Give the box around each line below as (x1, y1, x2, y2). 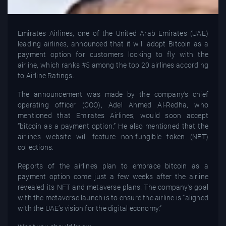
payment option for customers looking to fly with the (18, 50, 208, 59)
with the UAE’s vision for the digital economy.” (18, 204, 162, 213)
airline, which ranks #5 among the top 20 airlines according (18, 61, 208, 70)
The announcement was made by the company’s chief (18, 90, 208, 99)
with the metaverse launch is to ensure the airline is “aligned (18, 194, 208, 202)
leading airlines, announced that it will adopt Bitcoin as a (18, 40, 208, 48)
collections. (18, 143, 54, 152)
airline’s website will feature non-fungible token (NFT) (18, 133, 208, 141)
